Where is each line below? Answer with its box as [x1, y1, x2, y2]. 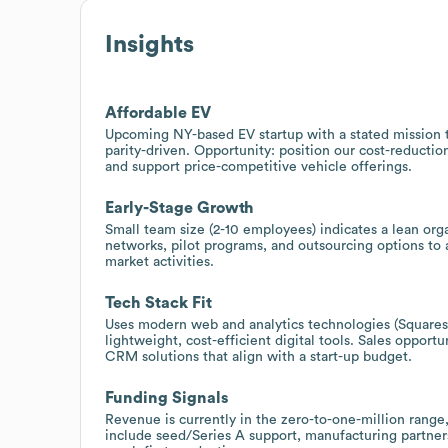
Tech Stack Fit [105, 294, 212, 311]
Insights [105, 32, 194, 57]
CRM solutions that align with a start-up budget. [105, 349, 412, 364]
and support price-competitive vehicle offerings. [105, 159, 412, 174]
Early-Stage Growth [105, 199, 254, 216]
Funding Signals [105, 389, 228, 406]
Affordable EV [105, 104, 211, 121]
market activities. [105, 254, 214, 269]
